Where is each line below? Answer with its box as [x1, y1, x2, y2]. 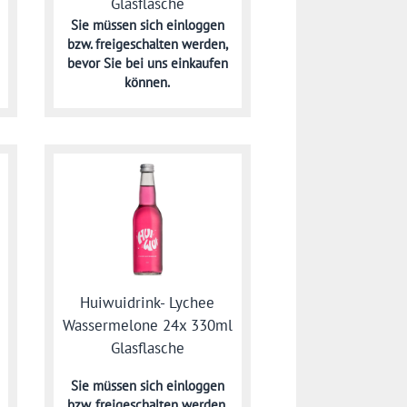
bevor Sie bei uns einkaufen [66, 55, 228, 73]
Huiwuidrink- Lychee [80, 292, 215, 313]
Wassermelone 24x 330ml [62, 314, 233, 335]
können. [124, 74, 171, 92]
